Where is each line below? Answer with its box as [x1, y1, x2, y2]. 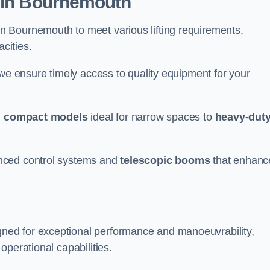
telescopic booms [120, 154, 210, 166]
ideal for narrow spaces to [87, 111, 215, 123]
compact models [4, 111, 88, 123]
